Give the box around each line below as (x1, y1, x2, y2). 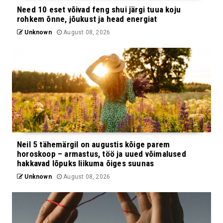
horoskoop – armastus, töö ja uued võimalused (17, 148, 186, 159)
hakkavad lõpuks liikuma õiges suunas (17, 158, 154, 168)
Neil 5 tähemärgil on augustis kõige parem (17, 139, 170, 149)
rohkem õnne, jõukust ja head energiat (17, 13, 157, 24)
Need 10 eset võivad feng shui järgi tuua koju (17, 4, 181, 14)
